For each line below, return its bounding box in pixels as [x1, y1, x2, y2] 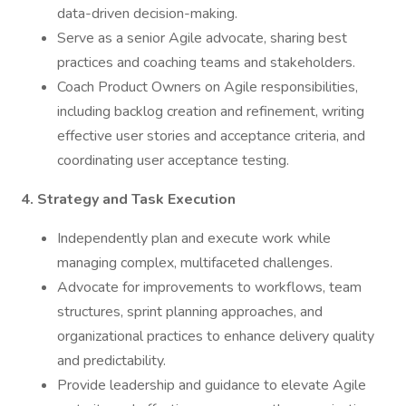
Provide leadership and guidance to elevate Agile [57, 375, 366, 395]
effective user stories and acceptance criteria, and [57, 126, 365, 146]
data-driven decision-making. [57, 4, 237, 24]
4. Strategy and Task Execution [21, 189, 236, 209]
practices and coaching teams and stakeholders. [57, 53, 355, 72]
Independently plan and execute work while [57, 228, 331, 248]
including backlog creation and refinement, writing [57, 101, 364, 121]
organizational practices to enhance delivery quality [57, 326, 374, 346]
